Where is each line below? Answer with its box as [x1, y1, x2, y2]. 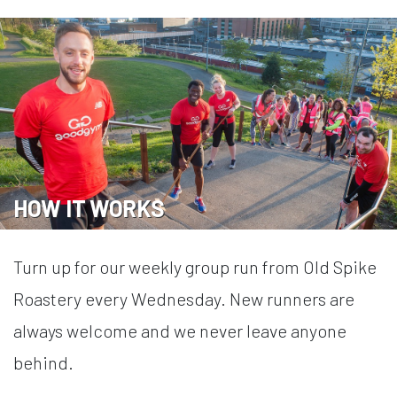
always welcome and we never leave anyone [13, 319, 346, 341]
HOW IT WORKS [13, 193, 165, 222]
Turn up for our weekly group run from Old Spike [13, 255, 377, 277]
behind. [13, 351, 74, 373]
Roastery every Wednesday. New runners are [13, 287, 354, 309]
